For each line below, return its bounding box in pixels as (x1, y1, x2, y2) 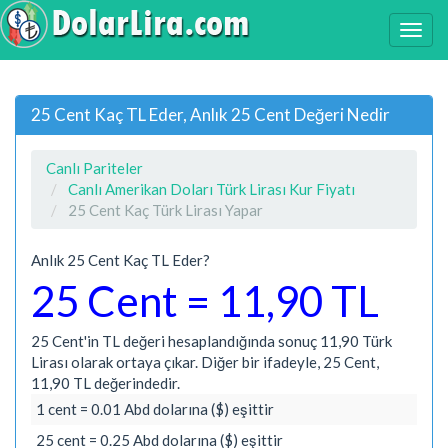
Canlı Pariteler (46, 158, 143, 177)
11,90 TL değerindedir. (31, 373, 180, 392)
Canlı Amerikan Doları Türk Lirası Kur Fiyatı (68, 179, 355, 198)
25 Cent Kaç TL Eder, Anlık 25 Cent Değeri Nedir (31, 103, 390, 125)
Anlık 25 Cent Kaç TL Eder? (31, 250, 210, 269)
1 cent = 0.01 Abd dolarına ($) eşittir (36, 399, 274, 418)
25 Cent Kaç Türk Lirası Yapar (68, 200, 263, 219)
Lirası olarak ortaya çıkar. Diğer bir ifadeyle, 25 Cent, (31, 352, 379, 371)
